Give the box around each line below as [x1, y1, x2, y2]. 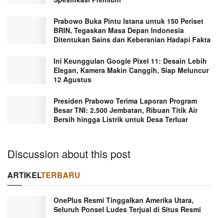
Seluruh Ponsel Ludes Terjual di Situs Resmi [54, 204, 201, 215]
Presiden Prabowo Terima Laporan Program [54, 95, 197, 106]
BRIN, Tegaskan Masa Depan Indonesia [54, 25, 184, 35]
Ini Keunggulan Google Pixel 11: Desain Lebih [54, 55, 207, 66]
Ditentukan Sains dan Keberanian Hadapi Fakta [54, 34, 211, 44]
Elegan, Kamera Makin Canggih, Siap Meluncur [54, 65, 209, 75]
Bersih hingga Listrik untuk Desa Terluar [54, 114, 188, 124]
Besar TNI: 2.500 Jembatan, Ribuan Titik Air [54, 105, 198, 115]
